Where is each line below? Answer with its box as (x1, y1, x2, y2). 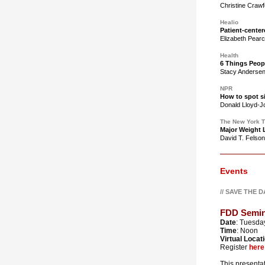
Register (220, 243, 249, 251)
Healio (220, 19, 238, 25)
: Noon (237, 227, 258, 235)
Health (220, 52, 238, 59)
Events (220, 166, 248, 176)
